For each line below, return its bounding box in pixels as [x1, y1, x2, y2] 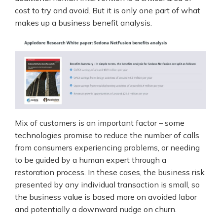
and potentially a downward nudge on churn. [15, 204, 177, 214]
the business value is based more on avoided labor [15, 191, 197, 202]
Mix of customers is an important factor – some [15, 117, 184, 128]
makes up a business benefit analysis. [15, 17, 152, 28]
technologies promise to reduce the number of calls [15, 130, 199, 140]
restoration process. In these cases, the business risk [15, 167, 205, 177]
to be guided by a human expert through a [15, 154, 166, 165]
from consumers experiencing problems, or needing [15, 142, 200, 152]
